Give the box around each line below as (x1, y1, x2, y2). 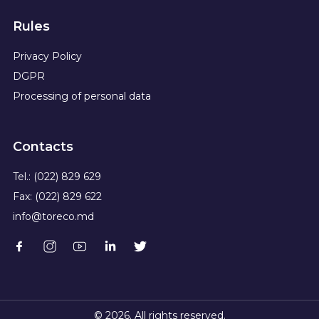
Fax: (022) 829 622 (13, 189, 102, 203)
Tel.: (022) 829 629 (13, 169, 101, 183)
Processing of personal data (13, 89, 151, 103)
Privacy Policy (13, 49, 82, 63)
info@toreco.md (13, 209, 94, 223)
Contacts (13, 138, 73, 155)
